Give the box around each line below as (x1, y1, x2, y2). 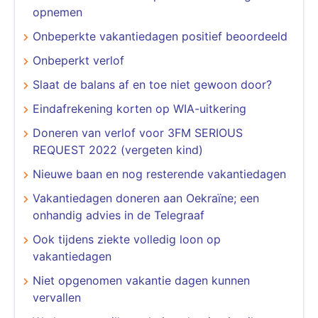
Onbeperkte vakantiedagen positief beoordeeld (33, 28, 287, 43)
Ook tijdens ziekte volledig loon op (33, 231, 221, 246)
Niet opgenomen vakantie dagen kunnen (33, 273, 250, 287)
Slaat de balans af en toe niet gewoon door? (33, 77, 272, 92)
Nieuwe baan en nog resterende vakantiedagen (33, 166, 286, 181)
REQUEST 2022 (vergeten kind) (33, 142, 203, 157)
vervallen (33, 290, 81, 305)
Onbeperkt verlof (33, 53, 124, 67)
